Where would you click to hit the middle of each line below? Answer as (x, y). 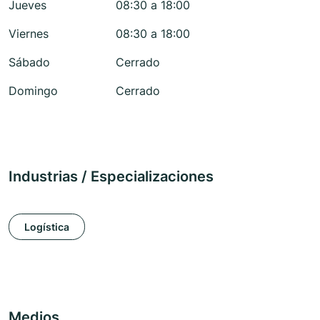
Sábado (29, 62)
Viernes (29, 34)
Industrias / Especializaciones (111, 177)
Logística (47, 226)
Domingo (33, 91)
